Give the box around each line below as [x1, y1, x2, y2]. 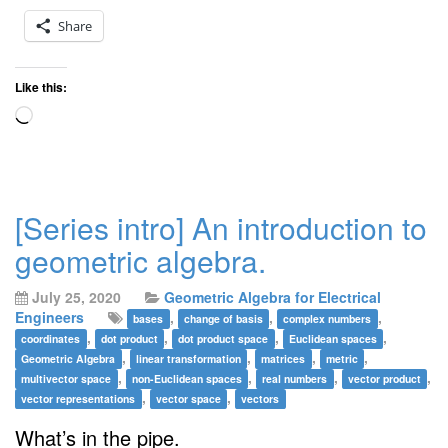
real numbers [262, 371, 328, 387]
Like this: [15, 78, 67, 97]
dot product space [178, 331, 269, 347]
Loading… [32, 107, 103, 128]
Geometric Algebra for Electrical [164, 287, 381, 308]
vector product [348, 371, 422, 387]
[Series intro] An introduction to [15, 206, 427, 250]
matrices [261, 351, 306, 367]
